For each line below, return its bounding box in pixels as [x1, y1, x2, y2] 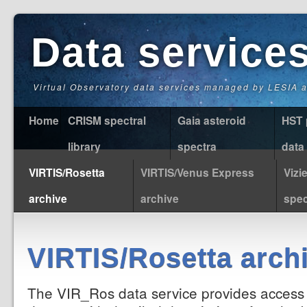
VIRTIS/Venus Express [140, 164, 254, 180]
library [68, 138, 101, 154]
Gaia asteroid [177, 112, 246, 128]
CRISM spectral [68, 112, 146, 128]
